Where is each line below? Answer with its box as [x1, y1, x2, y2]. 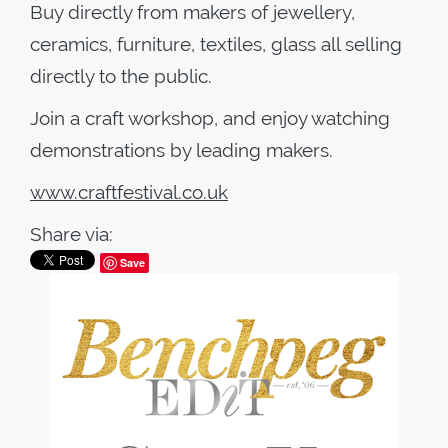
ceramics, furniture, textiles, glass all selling [30, 33, 402, 55]
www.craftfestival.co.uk [30, 181, 228, 203]
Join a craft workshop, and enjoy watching [30, 107, 390, 129]
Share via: [30, 223, 113, 245]
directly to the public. [30, 65, 217, 87]
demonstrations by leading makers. [30, 139, 333, 161]
